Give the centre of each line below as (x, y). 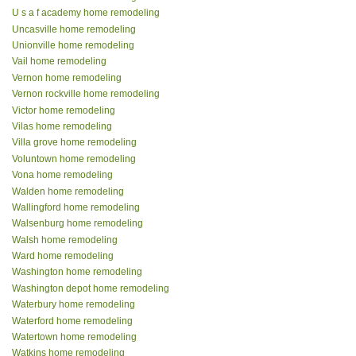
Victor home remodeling (64, 110)
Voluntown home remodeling (74, 159)
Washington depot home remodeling (91, 288)
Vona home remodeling (62, 175)
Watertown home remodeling (74, 337)
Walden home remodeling (68, 191)
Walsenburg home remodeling (77, 224)
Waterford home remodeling (72, 321)
